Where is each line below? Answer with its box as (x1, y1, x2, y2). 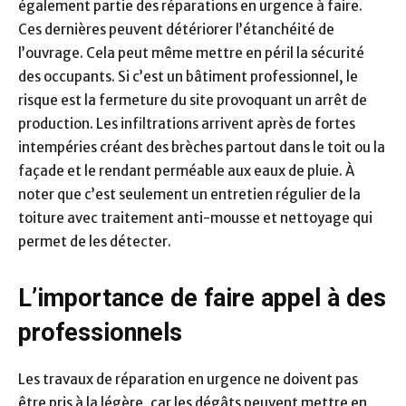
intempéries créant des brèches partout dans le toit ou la (18, 138, 385, 156)
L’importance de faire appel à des (18, 283, 386, 313)
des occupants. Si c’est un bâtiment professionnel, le (18, 67, 358, 85)
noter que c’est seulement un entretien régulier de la (18, 185, 361, 203)
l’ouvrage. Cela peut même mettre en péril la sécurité (18, 43, 364, 62)
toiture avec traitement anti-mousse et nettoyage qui (18, 208, 372, 227)
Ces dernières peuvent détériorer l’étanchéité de (18, 20, 334, 38)
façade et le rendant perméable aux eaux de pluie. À (18, 161, 354, 179)
